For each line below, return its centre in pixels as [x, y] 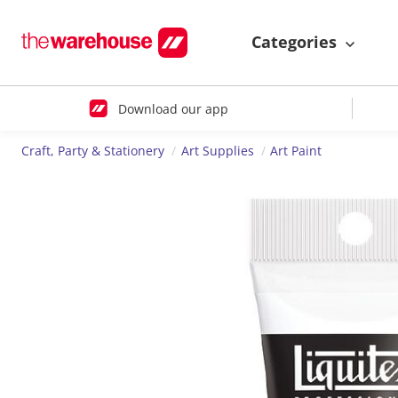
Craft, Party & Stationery [93, 151]
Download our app [173, 108]
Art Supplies [217, 151]
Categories [296, 42]
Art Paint [296, 151]
